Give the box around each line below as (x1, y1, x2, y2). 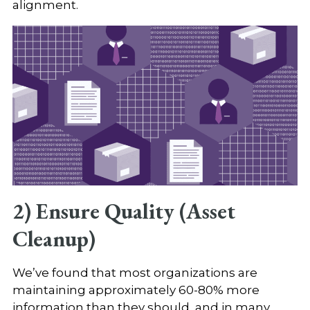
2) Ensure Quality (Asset (12, 197, 235, 226)
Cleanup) (12, 224, 95, 253)
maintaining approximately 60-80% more (12, 283, 259, 298)
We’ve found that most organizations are (12, 266, 257, 280)
